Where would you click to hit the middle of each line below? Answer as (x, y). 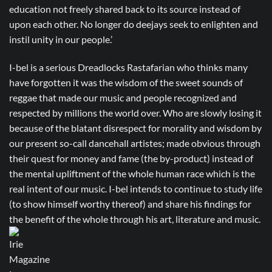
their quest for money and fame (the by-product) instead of (131, 158)
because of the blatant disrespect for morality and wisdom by (135, 127)
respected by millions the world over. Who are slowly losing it (135, 112)
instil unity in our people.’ (61, 39)
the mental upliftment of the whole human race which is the (132, 173)
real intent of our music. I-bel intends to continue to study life (136, 188)
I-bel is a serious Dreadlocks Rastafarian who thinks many (128, 67)
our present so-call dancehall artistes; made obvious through (135, 143)
